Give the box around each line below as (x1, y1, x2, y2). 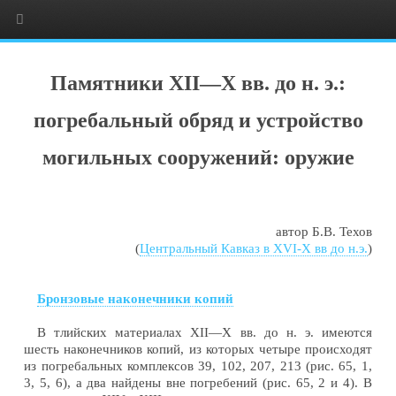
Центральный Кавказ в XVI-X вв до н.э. (139, 241, 368, 256)
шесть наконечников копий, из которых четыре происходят (24, 342, 372, 357)
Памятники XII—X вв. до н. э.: (50, 72, 346, 95)
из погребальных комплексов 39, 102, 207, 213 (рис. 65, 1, (24, 359, 372, 374)
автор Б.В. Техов (275, 225, 372, 240)
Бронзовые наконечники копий (37, 292, 234, 307)
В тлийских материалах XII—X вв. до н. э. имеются (37, 325, 372, 340)
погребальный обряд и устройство (33, 109, 363, 133)
